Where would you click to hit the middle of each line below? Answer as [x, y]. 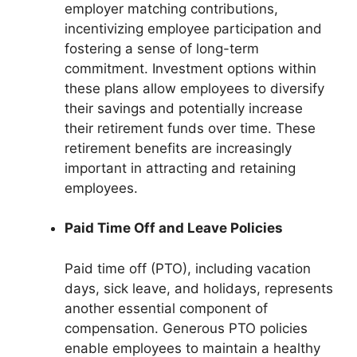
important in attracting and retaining [180, 168]
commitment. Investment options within [190, 68]
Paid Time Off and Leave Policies [174, 228]
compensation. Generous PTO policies [186, 328]
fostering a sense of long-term [162, 48]
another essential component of [166, 308]
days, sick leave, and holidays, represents [199, 288]
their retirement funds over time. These [190, 128]
